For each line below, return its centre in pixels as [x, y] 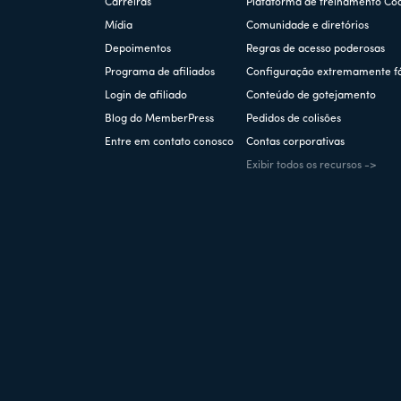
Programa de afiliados [160, 72]
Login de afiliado [146, 95]
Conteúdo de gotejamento [311, 95]
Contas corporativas [296, 142]
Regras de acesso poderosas [316, 49]
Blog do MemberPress [159, 119]
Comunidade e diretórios [308, 26]
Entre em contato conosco [169, 142]
